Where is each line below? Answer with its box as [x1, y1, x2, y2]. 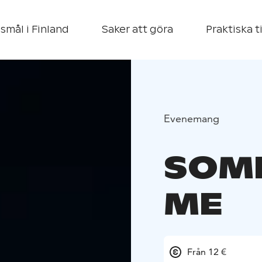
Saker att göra [102, 23, 173, 36]
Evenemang [164, 111, 219, 125]
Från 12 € [187, 246, 226, 258]
